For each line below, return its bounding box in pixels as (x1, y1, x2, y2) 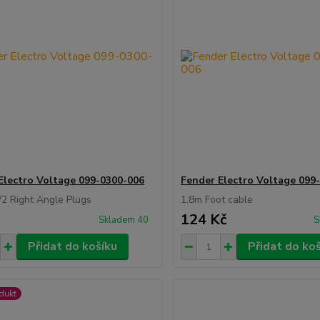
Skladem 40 (99, 214, 151, 226)
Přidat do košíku (27, 239, 117, 254)
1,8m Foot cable (181, 193, 254, 206)
